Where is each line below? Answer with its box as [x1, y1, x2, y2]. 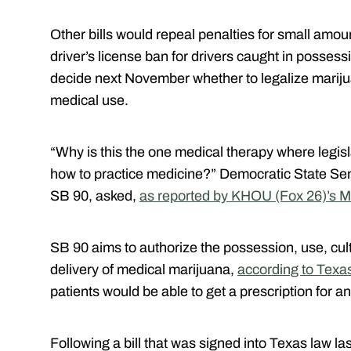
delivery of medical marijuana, [50, 261, 237, 277]
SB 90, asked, [50, 187, 139, 204]
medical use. [50, 92, 128, 108]
